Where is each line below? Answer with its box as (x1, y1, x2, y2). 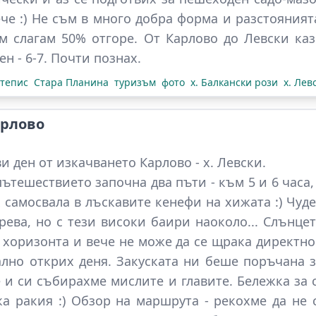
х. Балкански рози (190, 75, 278, 89)
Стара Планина (34, 75, 109, 89)
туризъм (114, 75, 156, 89)
